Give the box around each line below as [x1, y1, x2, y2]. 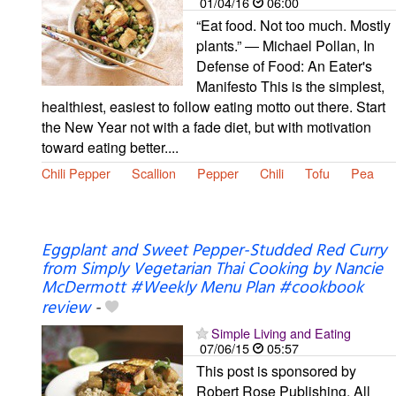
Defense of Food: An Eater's [196, 55, 372, 76]
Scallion [132, 163, 176, 182]
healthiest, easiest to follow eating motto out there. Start [42, 95, 385, 117]
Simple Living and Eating [211, 323, 351, 342]
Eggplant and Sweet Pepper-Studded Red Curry [42, 237, 386, 264]
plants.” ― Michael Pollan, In [196, 34, 375, 56]
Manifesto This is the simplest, [196, 75, 385, 96]
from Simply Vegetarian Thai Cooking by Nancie [42, 255, 383, 283]
